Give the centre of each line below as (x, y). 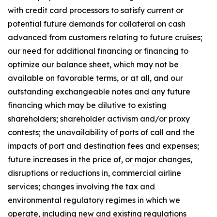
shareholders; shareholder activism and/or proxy (99, 119)
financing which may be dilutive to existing (87, 105)
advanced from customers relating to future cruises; (105, 37)
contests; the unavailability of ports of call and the (101, 132)
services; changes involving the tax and (81, 186)
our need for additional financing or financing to (98, 51)
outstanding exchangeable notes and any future (99, 92)
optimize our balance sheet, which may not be (93, 64)
